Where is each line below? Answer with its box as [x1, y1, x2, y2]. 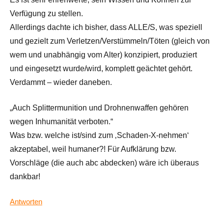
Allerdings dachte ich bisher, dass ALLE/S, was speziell [10, 23, 202, 32]
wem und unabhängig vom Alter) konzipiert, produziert [10, 51, 197, 59]
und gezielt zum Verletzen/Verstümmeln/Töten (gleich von [10, 37, 210, 46]
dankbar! [10, 172, 40, 181]
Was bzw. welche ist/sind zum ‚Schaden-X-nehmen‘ [10, 131, 189, 140]
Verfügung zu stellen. [10, 9, 83, 18]
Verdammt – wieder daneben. [10, 78, 112, 87]
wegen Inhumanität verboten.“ [10, 117, 113, 126]
